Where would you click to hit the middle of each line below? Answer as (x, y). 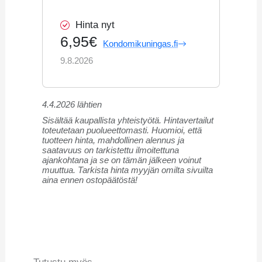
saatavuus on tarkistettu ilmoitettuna (111, 150)
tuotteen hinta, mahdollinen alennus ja (113, 140)
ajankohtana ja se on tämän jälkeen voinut (122, 160)
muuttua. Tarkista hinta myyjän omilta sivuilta (128, 170)
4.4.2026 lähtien (72, 104)
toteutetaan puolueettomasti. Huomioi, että (122, 130)
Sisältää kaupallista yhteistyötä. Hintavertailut (128, 120)
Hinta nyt (95, 25)
